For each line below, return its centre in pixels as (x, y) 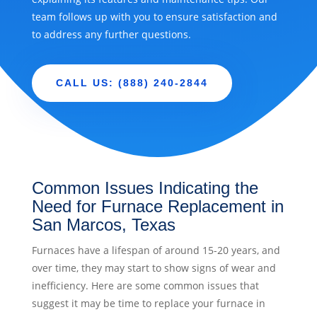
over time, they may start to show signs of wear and (154, 268)
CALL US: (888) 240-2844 (132, 83)
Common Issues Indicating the (145, 188)
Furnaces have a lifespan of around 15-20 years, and (156, 250)
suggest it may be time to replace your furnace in (148, 304)
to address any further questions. (111, 35)
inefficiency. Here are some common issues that (145, 286)
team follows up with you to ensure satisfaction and (154, 17)
